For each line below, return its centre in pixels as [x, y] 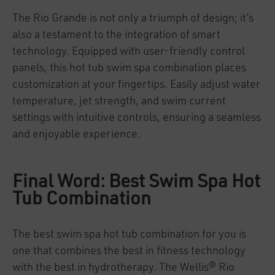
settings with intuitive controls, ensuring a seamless [137, 118]
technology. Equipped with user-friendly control [129, 52]
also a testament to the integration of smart [116, 35]
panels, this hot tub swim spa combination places [129, 68]
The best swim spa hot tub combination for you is [129, 234]
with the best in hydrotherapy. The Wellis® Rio [123, 268]
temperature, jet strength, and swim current [119, 101]
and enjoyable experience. [78, 134]
